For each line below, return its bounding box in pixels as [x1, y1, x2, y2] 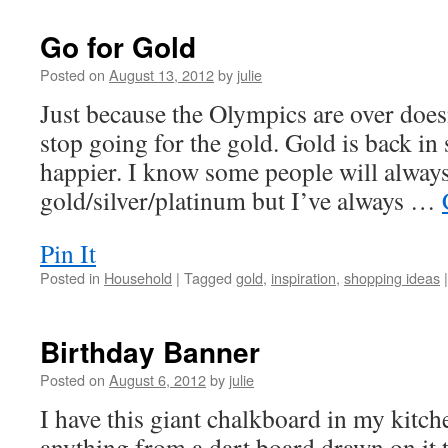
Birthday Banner [40, 331, 260, 372]
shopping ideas [344, 267, 440, 288]
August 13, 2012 [109, 64, 214, 85]
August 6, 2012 [109, 369, 206, 390]
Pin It [40, 236, 96, 270]
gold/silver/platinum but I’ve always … [40, 183, 442, 217]
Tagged [184, 267, 232, 288]
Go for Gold [40, 26, 196, 67]
